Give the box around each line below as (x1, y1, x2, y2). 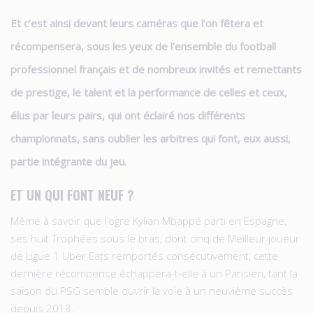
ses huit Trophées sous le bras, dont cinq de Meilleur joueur (10, 231, 300, 245)
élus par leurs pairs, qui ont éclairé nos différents (10, 108, 245, 122)
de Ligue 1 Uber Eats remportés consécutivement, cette (10, 248, 278, 263)
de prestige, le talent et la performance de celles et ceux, (10, 85, 287, 99)
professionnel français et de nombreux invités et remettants (10, 61, 302, 76)
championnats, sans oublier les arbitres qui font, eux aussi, (10, 131, 291, 145)
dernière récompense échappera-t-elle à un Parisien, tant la (10, 265, 298, 280)
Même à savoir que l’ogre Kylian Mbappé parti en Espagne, (10, 213, 286, 228)
